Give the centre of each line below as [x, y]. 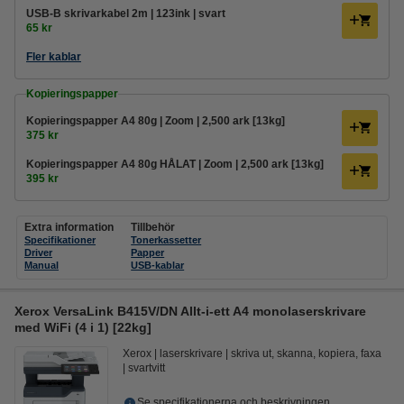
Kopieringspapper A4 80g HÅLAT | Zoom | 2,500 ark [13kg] [175, 164]
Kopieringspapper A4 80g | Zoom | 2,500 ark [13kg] [156, 121]
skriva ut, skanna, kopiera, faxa [306, 353]
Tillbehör [153, 227]
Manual [41, 265]
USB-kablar [158, 265]
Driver [38, 252]
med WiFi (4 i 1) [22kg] [83, 327]
